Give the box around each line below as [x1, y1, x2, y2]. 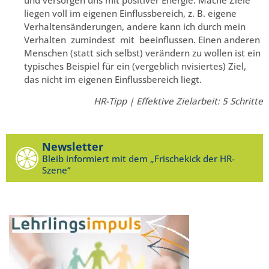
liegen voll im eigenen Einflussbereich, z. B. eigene [24, 7, 237, 19]
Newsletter [42, 139, 103, 154]
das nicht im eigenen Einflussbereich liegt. [24, 73, 202, 85]
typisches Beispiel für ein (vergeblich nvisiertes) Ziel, [24, 59, 246, 72]
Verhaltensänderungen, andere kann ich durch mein [24, 20, 248, 32]
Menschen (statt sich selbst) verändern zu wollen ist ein [24, 46, 261, 59]
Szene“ [42, 164, 71, 177]
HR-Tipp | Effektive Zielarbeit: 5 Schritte [94, 95, 263, 107]
